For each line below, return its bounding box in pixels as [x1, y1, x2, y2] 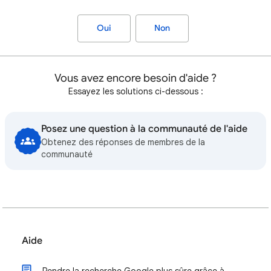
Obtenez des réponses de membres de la [41, 137, 205, 148]
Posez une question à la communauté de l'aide [41, 123, 247, 135]
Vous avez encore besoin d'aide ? [54, 71, 217, 85]
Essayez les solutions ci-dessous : [68, 86, 203, 97]
